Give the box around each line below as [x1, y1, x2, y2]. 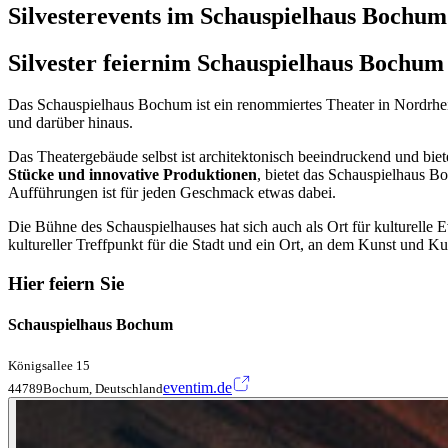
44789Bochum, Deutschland [8, 380, 163, 396]
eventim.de [163, 378, 232, 396]
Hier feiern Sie [8, 273, 124, 295]
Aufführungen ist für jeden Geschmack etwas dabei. [8, 184, 336, 202]
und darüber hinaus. [8, 114, 133, 132]
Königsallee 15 [8, 357, 90, 373]
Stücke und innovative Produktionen [8, 166, 257, 184]
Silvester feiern [8, 49, 164, 76]
